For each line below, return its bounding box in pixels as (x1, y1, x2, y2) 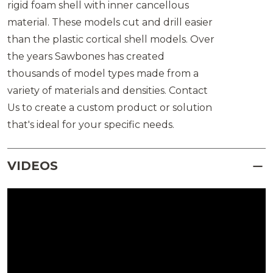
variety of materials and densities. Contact (7, 85, 208, 97)
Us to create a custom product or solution (7, 102, 212, 114)
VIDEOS (7, 158, 58, 174)
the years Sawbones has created (7, 51, 165, 63)
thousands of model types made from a (7, 68, 199, 80)
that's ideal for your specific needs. (7, 119, 174, 131)
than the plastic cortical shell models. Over (7, 34, 214, 46)
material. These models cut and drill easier (7, 16, 213, 29)
